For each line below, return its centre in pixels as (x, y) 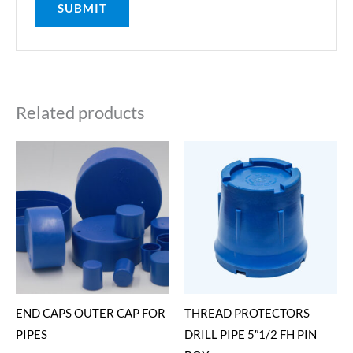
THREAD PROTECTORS (247, 314)
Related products (80, 113)
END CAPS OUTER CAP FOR (91, 314)
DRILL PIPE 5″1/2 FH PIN (251, 335)
